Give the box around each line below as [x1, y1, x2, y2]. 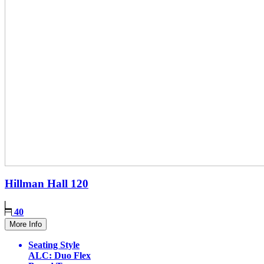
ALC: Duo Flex [28, 250, 91, 260]
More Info [9, 219, 42, 229]
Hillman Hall [5, 177, 71, 190]
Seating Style [28, 239, 80, 250]
